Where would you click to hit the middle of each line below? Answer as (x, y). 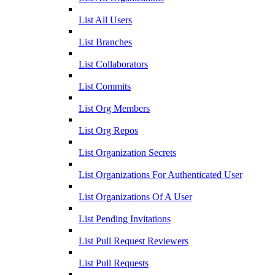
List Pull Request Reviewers (134, 241)
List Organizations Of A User (135, 197)
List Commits (105, 87)
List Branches (105, 42)
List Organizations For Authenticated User (161, 175)
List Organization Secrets (127, 153)
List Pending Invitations (125, 219)
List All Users (105, 20)
